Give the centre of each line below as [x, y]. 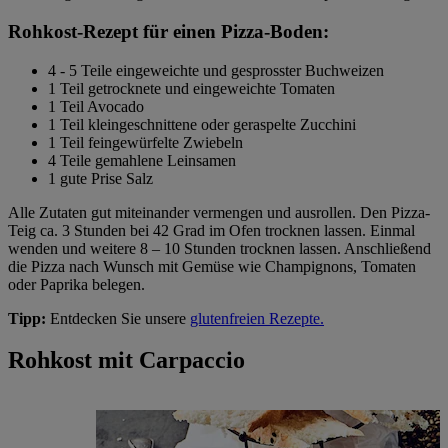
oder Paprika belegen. [76, 284]
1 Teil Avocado [96, 106]
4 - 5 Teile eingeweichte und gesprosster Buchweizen [216, 70]
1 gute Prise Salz [100, 178]
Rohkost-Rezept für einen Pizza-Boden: [168, 31]
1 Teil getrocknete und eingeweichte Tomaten [191, 88]
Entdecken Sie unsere [118, 318]
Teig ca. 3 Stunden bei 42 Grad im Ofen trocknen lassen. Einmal [211, 230]
